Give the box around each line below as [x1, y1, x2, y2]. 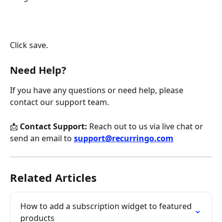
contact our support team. [10, 97, 109, 108]
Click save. [10, 39, 48, 51]
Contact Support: [20, 120, 87, 132]
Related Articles [10, 169, 97, 185]
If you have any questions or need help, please [10, 85, 185, 96]
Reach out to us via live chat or [87, 120, 205, 132]
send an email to [10, 132, 74, 144]
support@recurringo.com [74, 132, 173, 144]
